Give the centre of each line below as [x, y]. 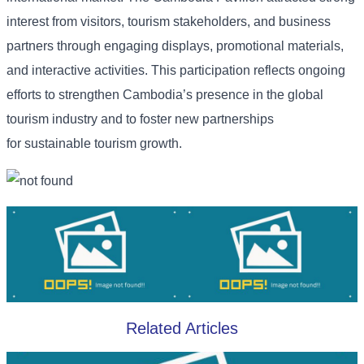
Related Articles [182, 328]
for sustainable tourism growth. [94, 144]
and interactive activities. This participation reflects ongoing [176, 71]
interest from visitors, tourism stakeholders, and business [169, 22]
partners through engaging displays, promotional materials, [175, 46]
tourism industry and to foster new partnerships [140, 119]
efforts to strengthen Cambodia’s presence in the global [165, 95]
